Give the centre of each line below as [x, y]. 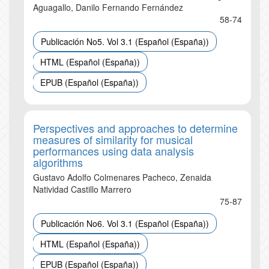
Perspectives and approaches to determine [135, 128]
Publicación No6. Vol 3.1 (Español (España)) [125, 223]
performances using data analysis [113, 151]
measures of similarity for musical [113, 139]
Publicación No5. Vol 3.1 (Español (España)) [125, 41]
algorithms [58, 162]
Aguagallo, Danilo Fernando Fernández [108, 7]
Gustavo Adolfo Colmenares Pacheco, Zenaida [122, 177]
